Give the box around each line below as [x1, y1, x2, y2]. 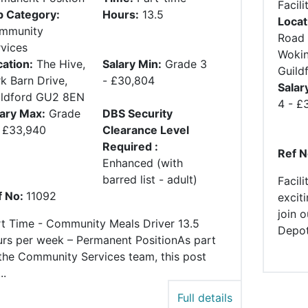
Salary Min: [102, 57, 162, 71]
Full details [177, 291, 232, 305]
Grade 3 [165, 57, 208, 71]
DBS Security [102, 107, 173, 121]
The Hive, [36, 57, 85, 71]
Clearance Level [102, 123, 190, 137]
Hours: [102, 8, 140, 22]
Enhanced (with [102, 156, 184, 170]
